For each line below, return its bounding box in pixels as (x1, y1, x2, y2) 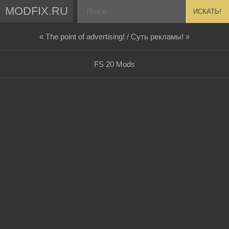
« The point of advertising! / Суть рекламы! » (39, 32, 190, 41)
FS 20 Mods (94, 60, 135, 68)
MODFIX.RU (5, 4, 68, 17)
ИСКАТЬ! (193, 8, 221, 16)
